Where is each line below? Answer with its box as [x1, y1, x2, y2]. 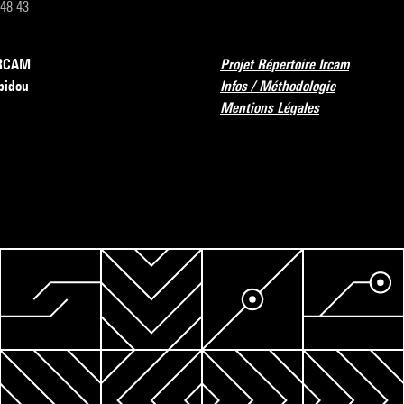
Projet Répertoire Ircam [220, 56, 349, 73]
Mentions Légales [220, 99, 319, 116]
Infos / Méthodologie [220, 78, 335, 95]
